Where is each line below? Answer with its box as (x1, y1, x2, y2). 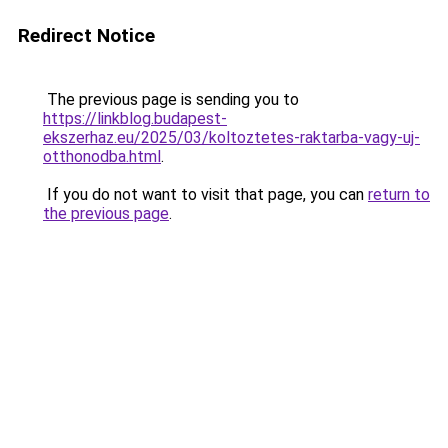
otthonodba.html (43, 147, 161, 166)
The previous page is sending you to (43, 90, 299, 109)
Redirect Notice (18, 24, 155, 47)
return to (368, 185, 430, 204)
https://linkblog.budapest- (43, 109, 227, 128)
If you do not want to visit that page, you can (43, 185, 368, 204)
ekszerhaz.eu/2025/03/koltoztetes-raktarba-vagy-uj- (43, 128, 420, 147)
